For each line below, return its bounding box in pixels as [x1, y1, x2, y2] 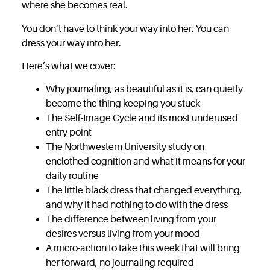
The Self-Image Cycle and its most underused [46, 113, 239, 124]
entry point [46, 127, 92, 139]
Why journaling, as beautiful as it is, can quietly [46, 84, 243, 95]
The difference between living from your [46, 214, 217, 225]
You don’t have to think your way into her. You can [22, 23, 230, 34]
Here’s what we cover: [22, 61, 116, 72]
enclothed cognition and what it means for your [46, 156, 246, 168]
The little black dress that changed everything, [46, 185, 243, 196]
